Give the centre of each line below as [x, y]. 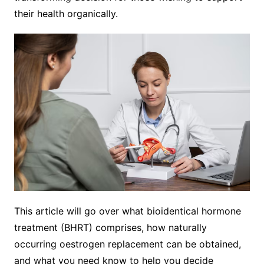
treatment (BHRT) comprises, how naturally [110, 227]
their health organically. [66, 14]
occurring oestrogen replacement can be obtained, [127, 244]
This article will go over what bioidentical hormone [127, 211]
